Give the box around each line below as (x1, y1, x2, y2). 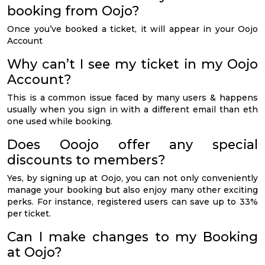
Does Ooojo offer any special (7, 136, 258, 152)
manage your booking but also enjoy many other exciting (7, 184, 258, 195)
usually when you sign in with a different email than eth (7, 104, 258, 115)
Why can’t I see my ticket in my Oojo (7, 56, 258, 72)
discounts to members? (7, 151, 166, 167)
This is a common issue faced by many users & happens (7, 92, 258, 103)
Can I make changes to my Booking (7, 228, 258, 244)
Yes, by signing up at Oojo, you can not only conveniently (7, 172, 258, 183)
